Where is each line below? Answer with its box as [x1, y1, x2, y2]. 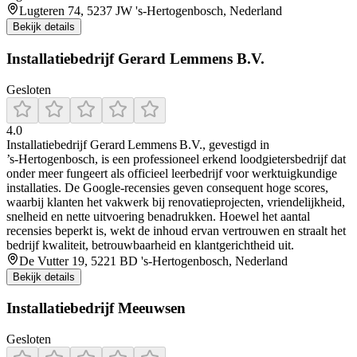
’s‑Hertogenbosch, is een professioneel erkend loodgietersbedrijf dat [6, 151, 346, 166]
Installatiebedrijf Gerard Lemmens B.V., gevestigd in [6, 137, 269, 151]
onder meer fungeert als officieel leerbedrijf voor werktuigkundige [6, 166, 337, 180]
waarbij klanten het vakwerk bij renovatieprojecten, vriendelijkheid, [6, 194, 345, 209]
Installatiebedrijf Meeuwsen [6, 300, 186, 317]
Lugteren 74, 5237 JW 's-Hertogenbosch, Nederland [19, 4, 282, 18]
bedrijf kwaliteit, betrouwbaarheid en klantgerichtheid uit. [6, 237, 294, 252]
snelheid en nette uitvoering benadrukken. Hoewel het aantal [6, 209, 310, 223]
